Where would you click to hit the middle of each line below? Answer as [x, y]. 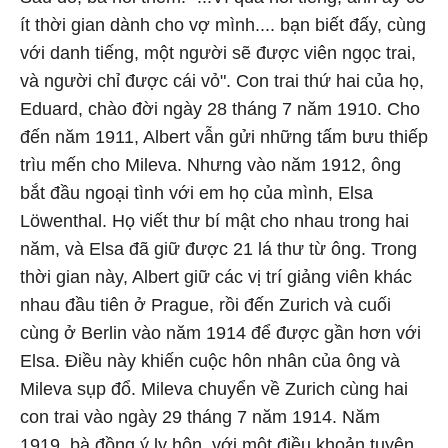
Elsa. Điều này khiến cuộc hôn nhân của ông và [210, 361]
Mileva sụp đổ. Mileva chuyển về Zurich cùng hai [214, 389]
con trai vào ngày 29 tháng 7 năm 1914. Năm [200, 417]
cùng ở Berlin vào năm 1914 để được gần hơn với [220, 333]
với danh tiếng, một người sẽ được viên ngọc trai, [218, 53]
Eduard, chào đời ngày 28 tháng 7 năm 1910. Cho [220, 109]
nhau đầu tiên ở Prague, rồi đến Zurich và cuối [205, 305]
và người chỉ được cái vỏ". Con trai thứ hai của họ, [222, 81]
